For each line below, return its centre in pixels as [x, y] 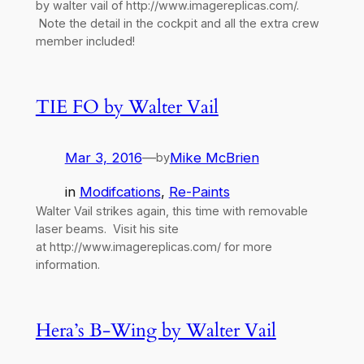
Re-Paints [199, 192]
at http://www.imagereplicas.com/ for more [154, 247]
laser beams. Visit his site [107, 229]
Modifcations [120, 192]
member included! [85, 41]
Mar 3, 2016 [103, 157]
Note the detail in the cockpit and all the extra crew [177, 24]
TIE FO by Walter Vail [127, 106]
